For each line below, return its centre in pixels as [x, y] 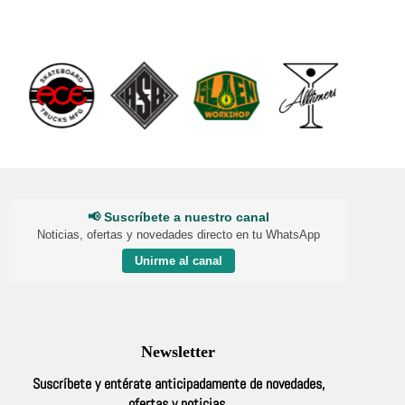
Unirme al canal [178, 261]
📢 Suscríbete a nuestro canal [178, 217]
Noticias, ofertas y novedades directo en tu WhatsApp [178, 235]
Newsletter [179, 351]
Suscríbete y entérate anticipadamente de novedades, [178, 384]
